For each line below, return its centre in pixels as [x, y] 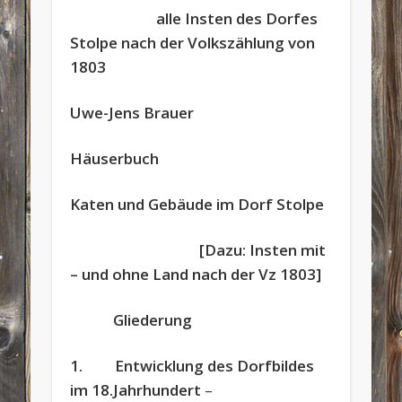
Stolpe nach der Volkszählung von [193, 42]
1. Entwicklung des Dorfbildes [192, 365]
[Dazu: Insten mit [198, 249]
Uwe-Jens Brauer [132, 112]
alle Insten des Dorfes [194, 18]
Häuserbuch [115, 158]
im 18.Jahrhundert [136, 389]
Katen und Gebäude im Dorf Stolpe [197, 204]
